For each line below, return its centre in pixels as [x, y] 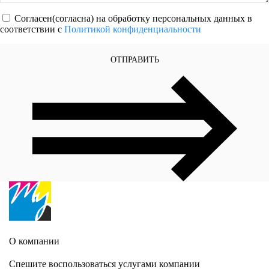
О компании [34, 241]
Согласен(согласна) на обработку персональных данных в [133, 18]
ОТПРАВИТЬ [134, 59]
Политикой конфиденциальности [133, 29]
